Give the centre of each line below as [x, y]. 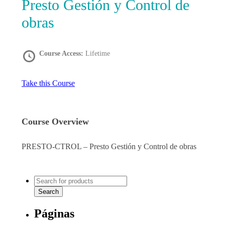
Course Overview [55, 122]
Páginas [54, 213]
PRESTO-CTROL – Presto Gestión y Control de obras [109, 147]
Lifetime [98, 54]
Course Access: [62, 54]
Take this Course [48, 83]
